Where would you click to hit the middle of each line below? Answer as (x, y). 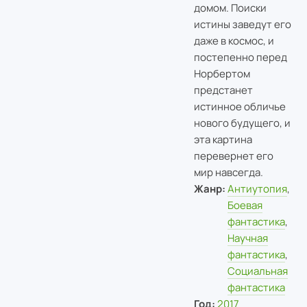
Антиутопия (258, 188)
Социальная (258, 271)
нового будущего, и (242, 123)
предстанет (223, 90)
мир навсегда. (228, 172)
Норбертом (222, 73)
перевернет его (233, 156)
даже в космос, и (234, 40)
